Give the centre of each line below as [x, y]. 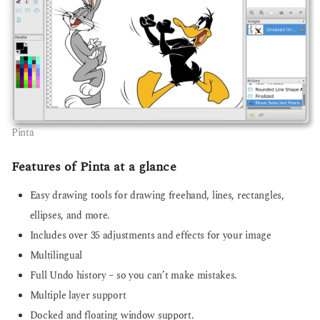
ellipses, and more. [70, 216]
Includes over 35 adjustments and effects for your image [150, 236]
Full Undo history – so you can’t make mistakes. [134, 276]
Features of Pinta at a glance [94, 166]
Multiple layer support [78, 296]
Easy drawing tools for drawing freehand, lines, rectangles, [157, 196]
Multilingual [56, 256]
